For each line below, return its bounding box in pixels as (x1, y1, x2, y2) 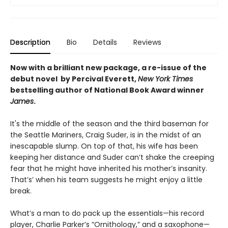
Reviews (133, 37, 161, 47)
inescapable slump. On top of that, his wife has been (10, 140, 198, 151)
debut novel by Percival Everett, (10, 73, 138, 84)
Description (10, 37, 50, 47)
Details (93, 37, 117, 47)
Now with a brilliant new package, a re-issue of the (10, 62, 207, 73)
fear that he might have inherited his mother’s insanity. (10, 163, 207, 174)
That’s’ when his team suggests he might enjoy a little (10, 174, 203, 185)
